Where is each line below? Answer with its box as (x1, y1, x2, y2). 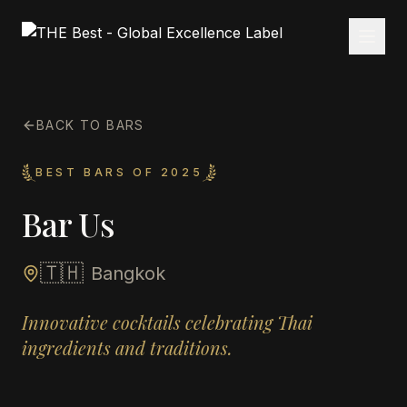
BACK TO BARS (36, 117, 144, 133)
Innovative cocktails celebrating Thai (22, 310, 313, 334)
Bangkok (91, 263, 165, 284)
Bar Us (22, 202, 114, 245)
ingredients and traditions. (22, 335, 233, 360)
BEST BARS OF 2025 (35, 165, 203, 179)
